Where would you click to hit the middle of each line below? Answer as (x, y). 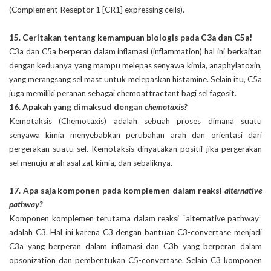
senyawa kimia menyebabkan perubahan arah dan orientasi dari (135, 135)
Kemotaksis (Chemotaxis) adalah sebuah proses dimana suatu (135, 121)
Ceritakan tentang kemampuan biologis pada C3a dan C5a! (137, 37)
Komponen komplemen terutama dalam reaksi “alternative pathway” (135, 218)
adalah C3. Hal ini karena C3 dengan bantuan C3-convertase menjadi (135, 232)
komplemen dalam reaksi (174, 190)
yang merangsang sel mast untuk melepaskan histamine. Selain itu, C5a (135, 79)
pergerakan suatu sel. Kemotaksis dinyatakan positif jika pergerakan (135, 149)
